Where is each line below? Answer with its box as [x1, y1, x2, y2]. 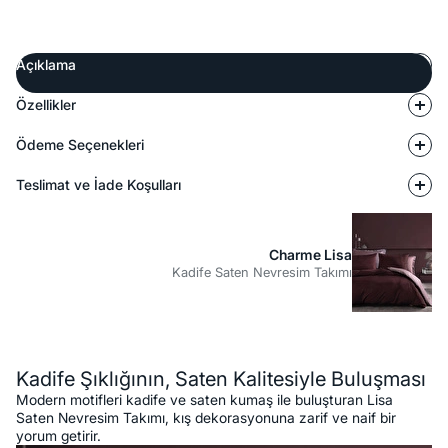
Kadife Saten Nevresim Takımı [172, 263, 352, 280]
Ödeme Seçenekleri [16, 136, 144, 154]
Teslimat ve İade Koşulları [16, 176, 181, 194]
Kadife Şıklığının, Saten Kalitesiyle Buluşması [16, 367, 426, 392]
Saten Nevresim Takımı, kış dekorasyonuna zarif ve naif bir [16, 409, 396, 427]
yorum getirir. [16, 427, 101, 445]
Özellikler [16, 96, 76, 114]
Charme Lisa [269, 245, 352, 263]
